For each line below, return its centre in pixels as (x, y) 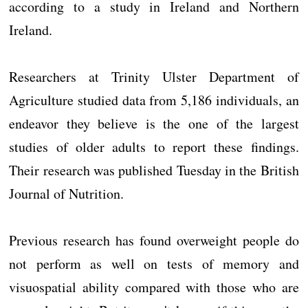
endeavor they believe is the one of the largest (154, 123)
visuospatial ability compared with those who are (154, 287)
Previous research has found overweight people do (154, 240)
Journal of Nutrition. (67, 194)
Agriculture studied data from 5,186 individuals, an (154, 100)
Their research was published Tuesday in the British (154, 170)
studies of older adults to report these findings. (154, 147)
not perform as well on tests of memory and (154, 264)
